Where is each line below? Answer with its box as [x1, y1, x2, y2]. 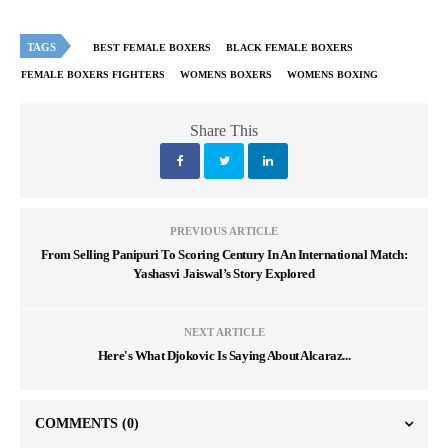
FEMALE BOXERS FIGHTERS [21, 68, 165, 80]
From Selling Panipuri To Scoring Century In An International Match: [40, 246, 408, 262]
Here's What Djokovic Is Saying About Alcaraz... [97, 347, 351, 363]
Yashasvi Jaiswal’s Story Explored [133, 265, 315, 281]
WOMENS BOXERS [180, 68, 272, 80]
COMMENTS [35, 415, 122, 431]
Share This [190, 121, 258, 139]
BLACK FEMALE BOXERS [226, 41, 353, 53]
